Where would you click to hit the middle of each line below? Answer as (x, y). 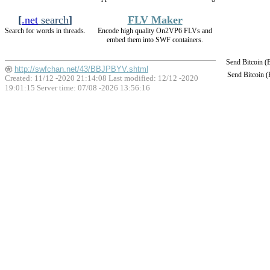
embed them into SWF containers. (155, 40)
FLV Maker (155, 20)
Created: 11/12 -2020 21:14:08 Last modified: (81, 78)
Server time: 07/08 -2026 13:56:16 (93, 88)
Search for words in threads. (45, 31)
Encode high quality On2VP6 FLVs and (155, 31)
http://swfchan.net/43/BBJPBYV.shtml (81, 69)
